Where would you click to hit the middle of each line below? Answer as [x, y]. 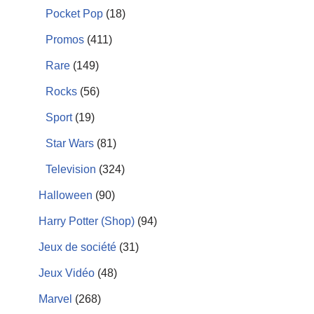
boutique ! [39, 15]
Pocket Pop [74, 14]
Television [71, 169]
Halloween [66, 195]
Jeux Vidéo [67, 273]
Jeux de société [77, 247]
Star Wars [70, 143]
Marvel [55, 299]
